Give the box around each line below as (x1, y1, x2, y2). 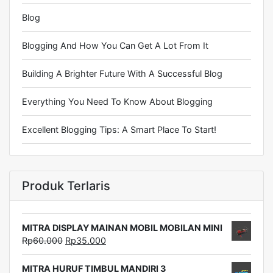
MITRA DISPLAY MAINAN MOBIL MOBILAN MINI (22, 222, 222, 233)
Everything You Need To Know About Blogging (22, 96, 213, 107)
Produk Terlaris (22, 179, 110, 193)
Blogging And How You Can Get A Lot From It (22, 40, 208, 51)
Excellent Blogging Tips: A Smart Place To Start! (22, 124, 216, 135)
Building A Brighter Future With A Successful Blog (22, 68, 222, 79)
